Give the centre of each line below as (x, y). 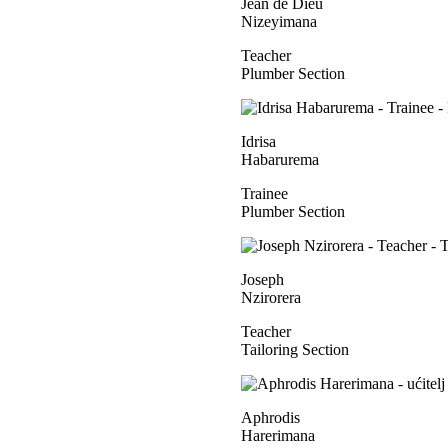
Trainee (264, 193)
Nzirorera (271, 297)
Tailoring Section (295, 349)
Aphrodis (270, 417)
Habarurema (280, 159)
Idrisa (258, 141)
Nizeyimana (279, 21)
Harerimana (278, 435)
